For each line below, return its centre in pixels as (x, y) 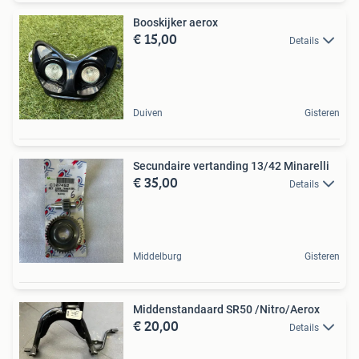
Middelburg (157, 256)
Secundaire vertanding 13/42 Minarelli (231, 165)
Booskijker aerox (175, 22)
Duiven (148, 113)
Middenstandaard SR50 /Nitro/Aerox (226, 309)
